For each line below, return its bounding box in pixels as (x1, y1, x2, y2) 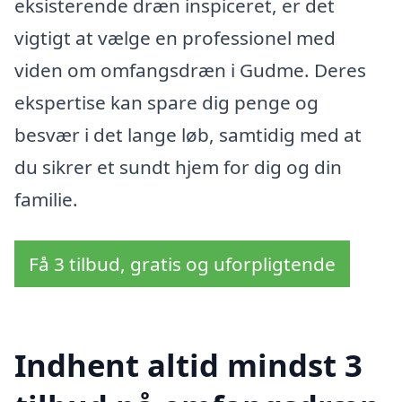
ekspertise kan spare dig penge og (14, 89, 319, 115)
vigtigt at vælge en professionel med (14, 24, 336, 50)
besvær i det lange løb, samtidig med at (14, 121, 362, 147)
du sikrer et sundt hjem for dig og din (14, 153, 342, 179)
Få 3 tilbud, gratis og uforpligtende (29, 250, 336, 276)
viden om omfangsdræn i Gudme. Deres (14, 57, 366, 83)
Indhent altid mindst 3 (14, 344, 363, 387)
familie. (14, 186, 78, 212)
